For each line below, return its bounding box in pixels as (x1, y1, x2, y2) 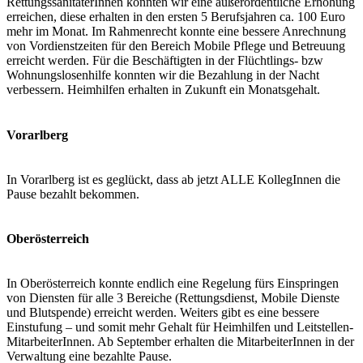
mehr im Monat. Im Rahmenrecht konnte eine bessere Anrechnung (6, 24, 346, 39)
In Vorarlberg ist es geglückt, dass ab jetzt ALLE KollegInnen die (6, 172, 340, 186)
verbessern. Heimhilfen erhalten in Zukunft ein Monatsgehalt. (6, 83, 320, 97)
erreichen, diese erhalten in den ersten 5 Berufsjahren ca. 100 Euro (6, 10, 345, 24)
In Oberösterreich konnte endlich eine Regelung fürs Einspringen (6, 276, 339, 291)
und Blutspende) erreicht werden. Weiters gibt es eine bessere (6, 305, 319, 320)
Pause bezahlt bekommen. (6, 186, 139, 201)
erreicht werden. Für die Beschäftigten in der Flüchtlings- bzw (6, 53, 323, 68)
